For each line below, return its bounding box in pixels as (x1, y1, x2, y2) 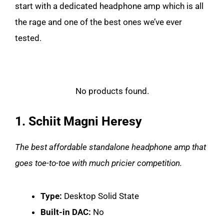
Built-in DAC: (40, 207, 91, 217)
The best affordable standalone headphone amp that (15, 142, 206, 152)
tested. (15, 33, 41, 43)
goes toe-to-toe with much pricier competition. (15, 158, 182, 168)
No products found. (75, 86, 149, 96)
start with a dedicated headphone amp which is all (15, 1, 203, 11)
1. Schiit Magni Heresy (15, 114, 142, 128)
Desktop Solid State (64, 191, 139, 201)
